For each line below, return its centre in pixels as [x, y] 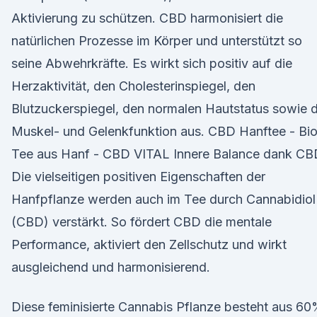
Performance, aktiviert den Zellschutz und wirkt [149, 244]
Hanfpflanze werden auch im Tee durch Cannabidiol [163, 199]
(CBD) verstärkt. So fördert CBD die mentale [142, 222]
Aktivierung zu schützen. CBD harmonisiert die [147, 18]
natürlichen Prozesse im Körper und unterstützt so [157, 41]
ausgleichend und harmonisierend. [111, 267]
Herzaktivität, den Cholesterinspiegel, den [133, 86]
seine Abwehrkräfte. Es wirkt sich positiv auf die [152, 63]
